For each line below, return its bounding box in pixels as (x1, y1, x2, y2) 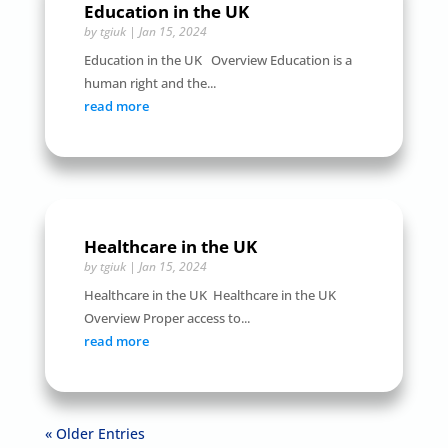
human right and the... (83, 74, 216, 93)
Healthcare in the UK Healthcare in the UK (83, 285, 336, 304)
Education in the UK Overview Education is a (83, 51, 352, 70)
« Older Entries (44, 423, 145, 443)
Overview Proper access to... (83, 308, 250, 327)
